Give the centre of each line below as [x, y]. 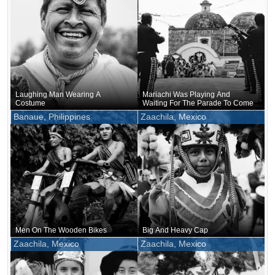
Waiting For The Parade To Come [198, 103]
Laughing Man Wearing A [58, 94]
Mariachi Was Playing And [186, 94]
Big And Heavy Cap [175, 230]
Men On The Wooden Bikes [61, 230]
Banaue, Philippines [52, 117]
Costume [30, 103]
